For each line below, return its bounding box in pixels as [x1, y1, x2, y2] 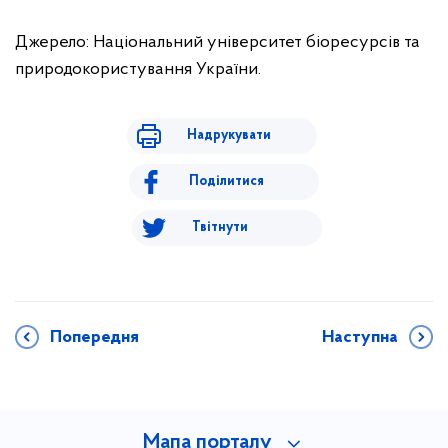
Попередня [50, 328, 139, 347]
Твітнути [191, 220, 248, 235]
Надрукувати [186, 128, 271, 143]
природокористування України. [15, 60, 261, 79]
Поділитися [189, 174, 264, 189]
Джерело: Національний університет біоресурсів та [15, 33, 420, 52]
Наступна [322, 328, 398, 347]
